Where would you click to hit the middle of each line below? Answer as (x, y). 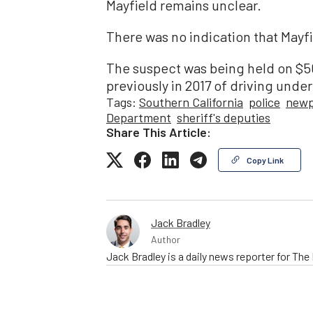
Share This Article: (159, 132)
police (264, 102)
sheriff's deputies (224, 117)
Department (139, 117)
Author (166, 239)
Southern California (191, 102)
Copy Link (265, 160)
